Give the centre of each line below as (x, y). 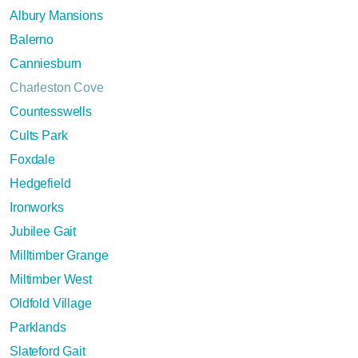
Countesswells (51, 111)
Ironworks (37, 207)
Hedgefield (40, 183)
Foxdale (32, 159)
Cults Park (39, 135)
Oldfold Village (51, 303)
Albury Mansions (56, 15)
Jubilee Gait (43, 231)
